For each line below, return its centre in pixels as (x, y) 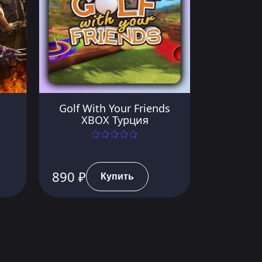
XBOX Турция (115, 120)
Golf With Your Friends (115, 108)
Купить (117, 176)
